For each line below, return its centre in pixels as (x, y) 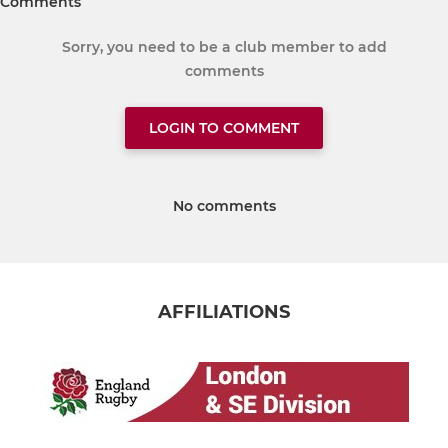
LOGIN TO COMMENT (224, 128)
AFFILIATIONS (224, 312)
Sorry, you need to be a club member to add (224, 47)
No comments (224, 206)
